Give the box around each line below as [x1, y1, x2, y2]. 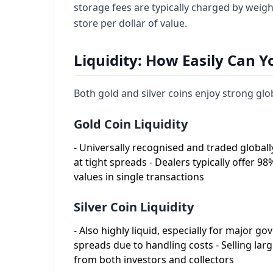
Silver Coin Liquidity [74, 199, 194, 215]
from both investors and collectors [74, 253, 234, 266]
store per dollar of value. [74, 16, 187, 30]
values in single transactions [74, 170, 204, 183]
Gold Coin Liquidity [74, 116, 188, 132]
